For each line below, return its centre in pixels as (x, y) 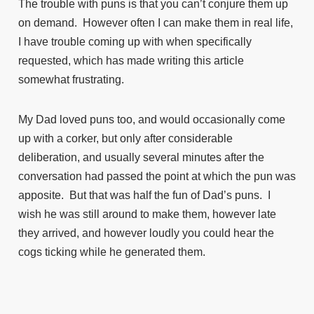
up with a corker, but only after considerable (125, 138)
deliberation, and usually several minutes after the (141, 157)
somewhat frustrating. (71, 80)
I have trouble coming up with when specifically (135, 42)
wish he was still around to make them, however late (147, 214)
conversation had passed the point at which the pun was (157, 176)
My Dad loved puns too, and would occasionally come (152, 120)
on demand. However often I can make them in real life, (156, 23)
